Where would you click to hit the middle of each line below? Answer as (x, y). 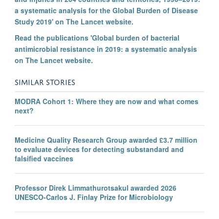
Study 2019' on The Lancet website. (74, 22)
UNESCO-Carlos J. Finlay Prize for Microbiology (94, 197)
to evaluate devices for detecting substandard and (99, 149)
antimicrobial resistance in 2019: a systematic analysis (106, 49)
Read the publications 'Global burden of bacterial (97, 38)
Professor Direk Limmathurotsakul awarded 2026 (96, 188)
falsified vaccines (44, 159)
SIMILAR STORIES (45, 81)
